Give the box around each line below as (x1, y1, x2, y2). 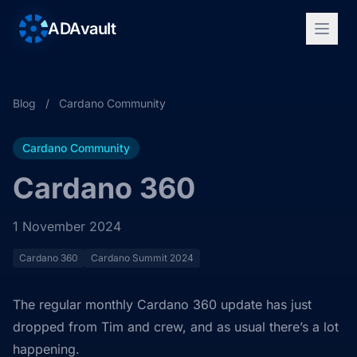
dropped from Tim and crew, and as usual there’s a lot (13, 319, 339, 335)
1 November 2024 (13, 218, 121, 234)
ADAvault (48, 19, 116, 38)
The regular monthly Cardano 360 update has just (13, 296, 312, 312)
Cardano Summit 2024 (91, 252, 194, 264)
